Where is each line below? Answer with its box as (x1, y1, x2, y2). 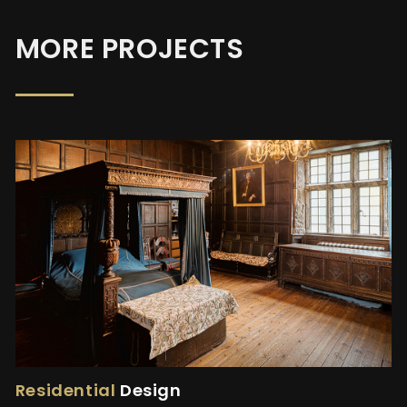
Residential (15, 378, 116, 402)
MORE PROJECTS (15, 30, 244, 69)
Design (115, 378, 182, 402)
